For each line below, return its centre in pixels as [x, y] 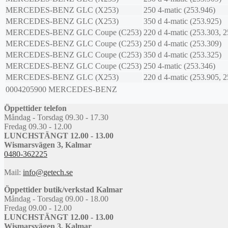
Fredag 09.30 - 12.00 [38, 127]
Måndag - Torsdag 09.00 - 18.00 [56, 199]
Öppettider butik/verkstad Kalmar [63, 190]
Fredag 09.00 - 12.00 [38, 208]
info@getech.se [48, 173]
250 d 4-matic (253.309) [182, 44]
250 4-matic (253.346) [179, 66]
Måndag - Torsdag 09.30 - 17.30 [56, 118]
